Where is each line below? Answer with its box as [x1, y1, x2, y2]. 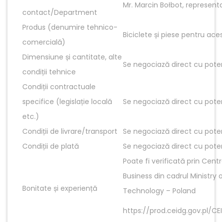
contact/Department [22, 7, 97, 17]
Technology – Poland [123, 185, 196, 196]
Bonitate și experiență [22, 183, 97, 193]
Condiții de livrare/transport [22, 126, 117, 136]
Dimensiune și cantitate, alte [22, 52, 122, 62]
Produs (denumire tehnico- [22, 22, 117, 32]
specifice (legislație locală [22, 96, 112, 107]
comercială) [22, 37, 65, 47]
